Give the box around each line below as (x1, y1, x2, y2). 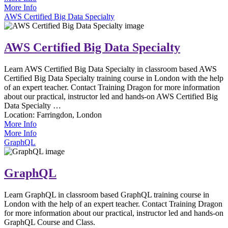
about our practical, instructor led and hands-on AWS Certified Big (4, 92, 218, 101)
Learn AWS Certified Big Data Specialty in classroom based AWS (4, 65, 217, 74)
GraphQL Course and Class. (4, 218, 95, 227)
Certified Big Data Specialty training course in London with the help (4, 74, 223, 83)
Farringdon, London (37, 110, 102, 120)
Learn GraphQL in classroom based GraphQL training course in (4, 190, 209, 199)
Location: (4, 110, 37, 120)
